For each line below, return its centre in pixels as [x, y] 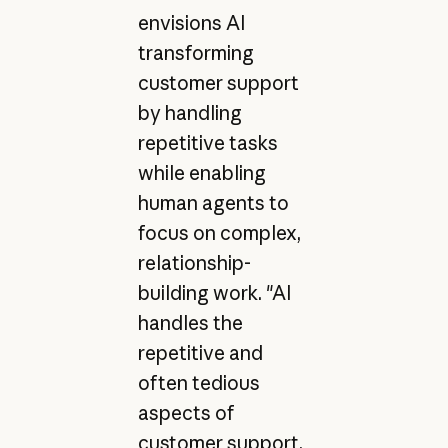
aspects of [186, 413]
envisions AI [191, 23]
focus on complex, [219, 233]
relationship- [194, 263]
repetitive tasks [207, 143]
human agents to [213, 203]
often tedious [198, 383]
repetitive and [200, 353]
